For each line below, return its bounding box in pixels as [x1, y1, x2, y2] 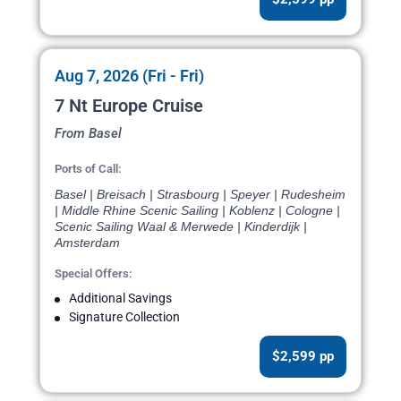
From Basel [55, 125, 122, 142]
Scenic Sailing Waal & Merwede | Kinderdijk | [55, 219, 307, 235]
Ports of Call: [55, 162, 122, 176]
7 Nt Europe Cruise [55, 95, 203, 117]
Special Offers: [55, 267, 132, 281]
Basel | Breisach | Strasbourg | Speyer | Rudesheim [55, 187, 346, 202]
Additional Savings [69, 291, 172, 306]
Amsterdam [55, 235, 120, 251]
